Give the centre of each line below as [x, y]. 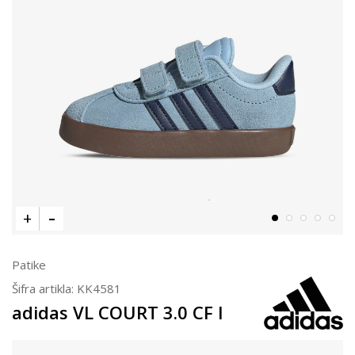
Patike [29, 264]
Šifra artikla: [44, 288]
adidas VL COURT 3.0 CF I [118, 312]
